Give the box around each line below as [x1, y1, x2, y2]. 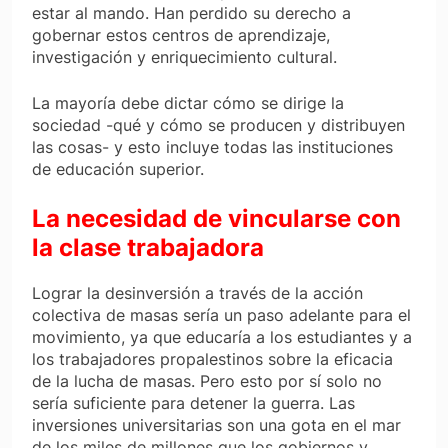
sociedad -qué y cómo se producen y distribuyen [32, 115, 405, 136]
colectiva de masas [32, 305, 178, 326]
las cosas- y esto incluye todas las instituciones [32, 137, 393, 158]
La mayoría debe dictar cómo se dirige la [32, 93, 344, 114]
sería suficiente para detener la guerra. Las [32, 393, 355, 414]
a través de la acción [205, 283, 363, 304]
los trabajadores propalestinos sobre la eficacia [32, 349, 393, 370]
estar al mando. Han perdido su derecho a [32, 3, 351, 24]
